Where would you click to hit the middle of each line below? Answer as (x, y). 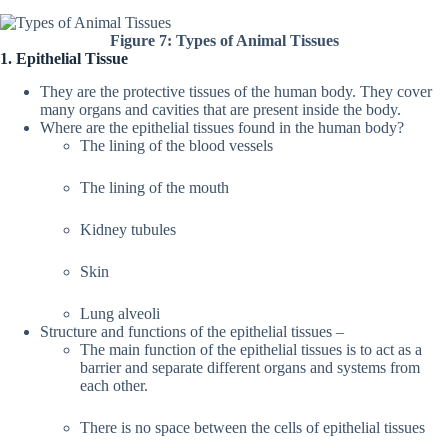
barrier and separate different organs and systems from (250, 367)
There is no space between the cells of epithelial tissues (252, 427)
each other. (114, 385)
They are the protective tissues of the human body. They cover (236, 91)
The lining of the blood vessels (176, 145)
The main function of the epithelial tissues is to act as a (251, 349)
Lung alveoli (120, 313)
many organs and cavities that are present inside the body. (220, 109)
